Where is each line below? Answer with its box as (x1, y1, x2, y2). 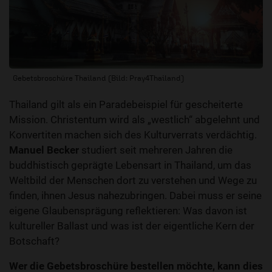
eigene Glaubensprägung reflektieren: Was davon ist (9, 204, 247, 217)
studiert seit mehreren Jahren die (79, 143, 233, 156)
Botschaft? (9, 234, 59, 247)
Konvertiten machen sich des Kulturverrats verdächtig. (9, 128, 257, 141)
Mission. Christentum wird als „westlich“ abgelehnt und (9, 113, 260, 126)
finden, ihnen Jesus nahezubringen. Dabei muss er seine (9, 189, 262, 202)
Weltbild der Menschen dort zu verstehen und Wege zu (9, 174, 257, 186)
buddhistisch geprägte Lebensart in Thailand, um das (9, 158, 251, 171)
